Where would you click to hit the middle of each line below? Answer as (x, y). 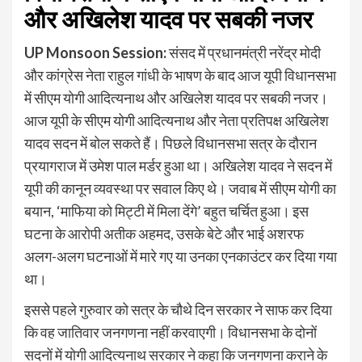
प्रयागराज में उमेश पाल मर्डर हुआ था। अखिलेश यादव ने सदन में (178, 165)
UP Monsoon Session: (95, 52)
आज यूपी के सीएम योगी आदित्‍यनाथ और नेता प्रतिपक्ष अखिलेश (177, 120)
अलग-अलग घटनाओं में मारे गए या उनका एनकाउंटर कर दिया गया (181, 256)
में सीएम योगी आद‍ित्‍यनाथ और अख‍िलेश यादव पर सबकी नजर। (176, 97)
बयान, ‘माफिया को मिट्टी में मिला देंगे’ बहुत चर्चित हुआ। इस (166, 210)
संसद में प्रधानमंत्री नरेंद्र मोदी (244, 52)
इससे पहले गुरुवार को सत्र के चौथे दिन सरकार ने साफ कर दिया (178, 309)
